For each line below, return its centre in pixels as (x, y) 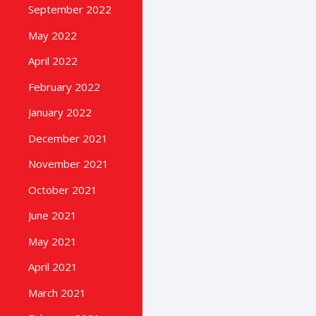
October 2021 (63, 189)
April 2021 (53, 267)
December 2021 (68, 138)
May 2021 (53, 241)
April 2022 (53, 61)
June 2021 (53, 215)
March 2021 (57, 292)
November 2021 (68, 164)
